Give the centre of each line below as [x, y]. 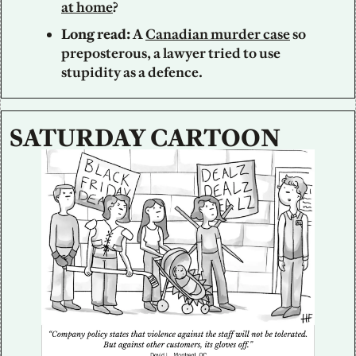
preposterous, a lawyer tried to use [171, 53]
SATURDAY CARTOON [145, 137]
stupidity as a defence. [132, 72]
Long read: [96, 34]
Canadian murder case [218, 34]
